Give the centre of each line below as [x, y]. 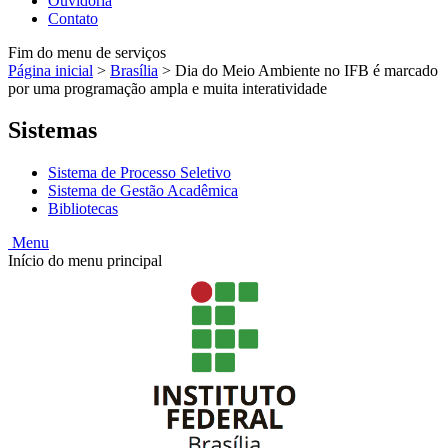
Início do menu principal [85, 261]
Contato [73, 18]
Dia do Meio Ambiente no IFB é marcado [306, 70]
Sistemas [52, 130]
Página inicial [50, 70]
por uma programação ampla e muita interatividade [167, 88]
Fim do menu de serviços [87, 52]
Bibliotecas [83, 209]
